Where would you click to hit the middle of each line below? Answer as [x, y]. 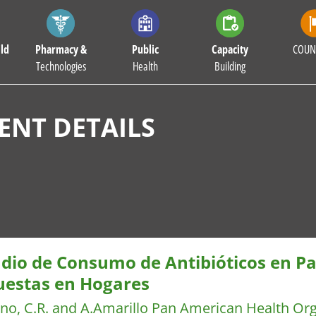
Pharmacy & [61, 49]
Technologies [61, 66]
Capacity [230, 49]
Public [145, 49]
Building [230, 66]
